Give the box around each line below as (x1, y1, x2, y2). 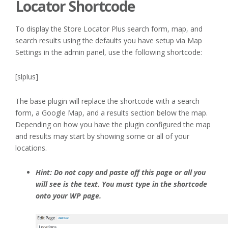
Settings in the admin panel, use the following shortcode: (15, 47, 202, 58)
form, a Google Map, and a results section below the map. (15, 108, 212, 118)
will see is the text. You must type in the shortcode (36, 179, 207, 189)
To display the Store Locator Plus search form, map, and (15, 24, 203, 34)
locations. (15, 143, 47, 153)
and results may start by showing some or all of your (15, 131, 189, 141)
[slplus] (15, 72, 38, 82)
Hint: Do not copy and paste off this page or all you (36, 167, 206, 178)
